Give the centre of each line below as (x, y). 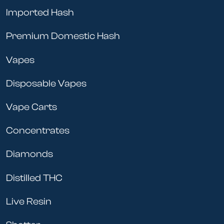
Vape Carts (31, 107)
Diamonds (29, 154)
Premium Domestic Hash (63, 36)
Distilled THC (34, 178)
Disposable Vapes (46, 83)
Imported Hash (40, 13)
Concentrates (38, 131)
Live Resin (29, 201)
